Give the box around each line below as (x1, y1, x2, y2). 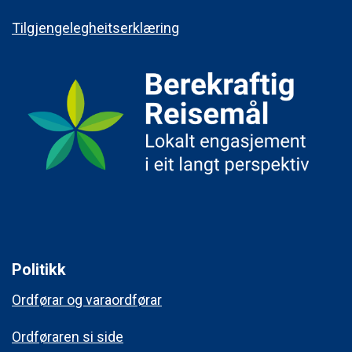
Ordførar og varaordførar (12, 291, 162, 309)
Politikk (12, 260, 66, 280)
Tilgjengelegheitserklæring (12, 19, 179, 36)
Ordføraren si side (12, 328, 123, 346)
